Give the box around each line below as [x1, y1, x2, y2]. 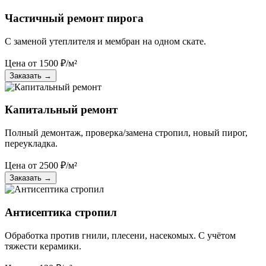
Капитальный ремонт [5, 103, 118, 116]
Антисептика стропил [5, 205, 117, 218]
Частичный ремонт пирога [5, 11, 144, 24]
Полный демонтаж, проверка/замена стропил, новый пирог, [5, 128, 248, 138]
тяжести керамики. [5, 240, 81, 251]
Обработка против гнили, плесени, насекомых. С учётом [5, 230, 236, 240]
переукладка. [5, 138, 58, 149]
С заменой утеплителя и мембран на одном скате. [5, 36, 206, 46]
